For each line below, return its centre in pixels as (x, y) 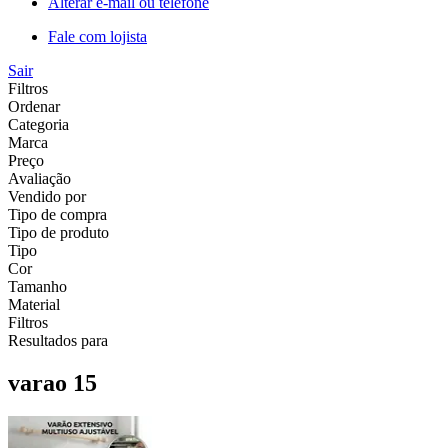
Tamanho (37, 286)
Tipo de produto (58, 232)
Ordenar (34, 106)
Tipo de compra (57, 214)
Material (34, 304)
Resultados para (58, 340)
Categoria (38, 124)
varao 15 (52, 382)
